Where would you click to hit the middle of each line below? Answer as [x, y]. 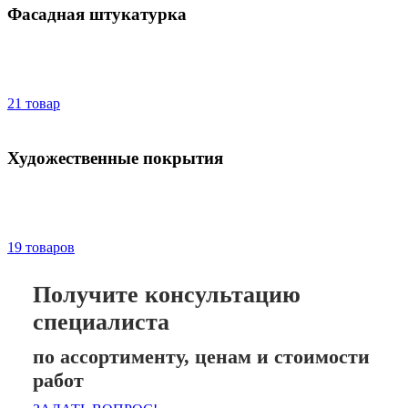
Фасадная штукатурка [97, 14]
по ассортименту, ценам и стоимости [201, 356]
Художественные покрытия [115, 158]
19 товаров [41, 247]
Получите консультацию [167, 294]
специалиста [101, 321]
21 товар [34, 103]
